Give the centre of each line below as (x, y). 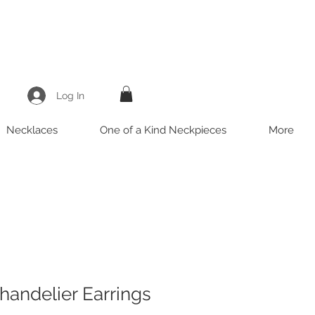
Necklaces (32, 130)
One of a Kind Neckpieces (163, 130)
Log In (70, 96)
